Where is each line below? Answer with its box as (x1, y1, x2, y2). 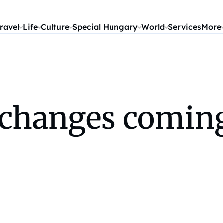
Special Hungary (72, 22, 138, 32)
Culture (41, 22, 69, 32)
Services (168, 22, 202, 32)
